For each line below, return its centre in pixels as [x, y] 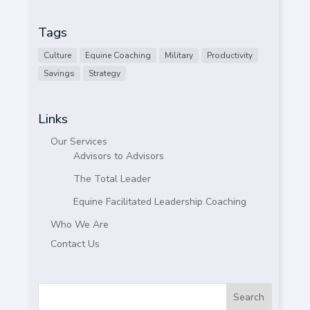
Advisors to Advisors [118, 156]
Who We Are [79, 225]
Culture [57, 56]
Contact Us [75, 244]
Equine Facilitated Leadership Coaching [159, 202]
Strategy [104, 74]
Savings [59, 74]
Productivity [229, 56]
